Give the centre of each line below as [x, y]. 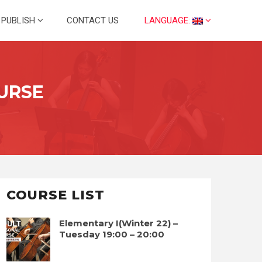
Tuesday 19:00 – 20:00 [112, 234]
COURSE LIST [56, 195]
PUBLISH [19, 20]
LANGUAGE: [167, 20]
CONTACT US [93, 20]
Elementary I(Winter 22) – [118, 223]
